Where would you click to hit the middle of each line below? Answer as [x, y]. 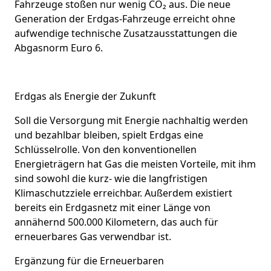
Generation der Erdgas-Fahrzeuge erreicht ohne [125, 18]
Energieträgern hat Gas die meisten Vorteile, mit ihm [135, 164]
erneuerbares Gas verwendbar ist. [93, 236]
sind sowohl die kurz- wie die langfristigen [111, 178]
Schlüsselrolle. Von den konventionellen [106, 149]
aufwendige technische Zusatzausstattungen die [126, 33]
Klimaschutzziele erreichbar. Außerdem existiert [123, 193]
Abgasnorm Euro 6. [59, 47]
